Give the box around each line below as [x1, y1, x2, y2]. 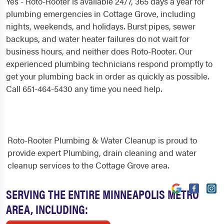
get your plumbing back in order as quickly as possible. [6, 70, 209, 82]
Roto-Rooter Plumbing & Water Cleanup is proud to [7, 134, 197, 146]
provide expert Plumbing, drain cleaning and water [7, 146, 196, 159]
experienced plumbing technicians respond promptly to [6, 57, 212, 70]
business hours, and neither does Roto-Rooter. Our [6, 45, 192, 57]
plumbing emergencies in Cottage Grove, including [6, 7, 195, 20]
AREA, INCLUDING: [6, 200, 88, 218]
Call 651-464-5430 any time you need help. [6, 82, 162, 95]
